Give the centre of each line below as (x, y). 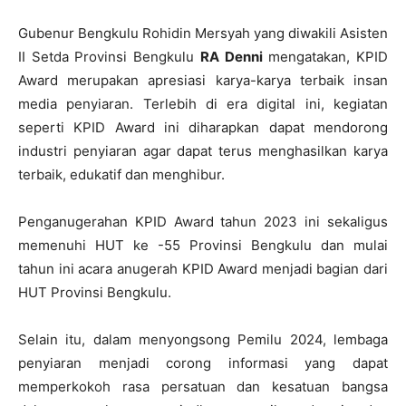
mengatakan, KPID (325, 57)
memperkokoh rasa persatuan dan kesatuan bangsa (203, 387)
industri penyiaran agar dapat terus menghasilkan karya (203, 151)
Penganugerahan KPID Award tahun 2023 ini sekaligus (203, 222)
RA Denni (231, 57)
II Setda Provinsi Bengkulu (109, 57)
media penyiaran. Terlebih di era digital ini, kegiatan (203, 104)
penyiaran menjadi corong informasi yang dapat (203, 363)
